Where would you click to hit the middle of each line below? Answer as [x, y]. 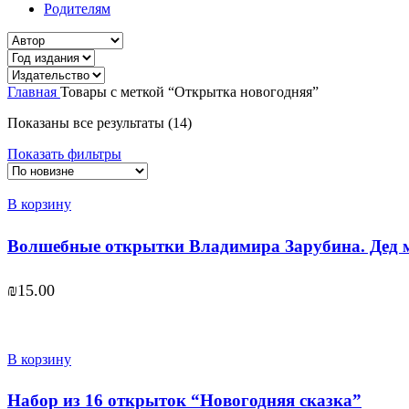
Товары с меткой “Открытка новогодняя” [189, 92]
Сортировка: [230, 122]
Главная [34, 92]
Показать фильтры [64, 154]
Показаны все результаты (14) [100, 123]
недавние [220, 155]
